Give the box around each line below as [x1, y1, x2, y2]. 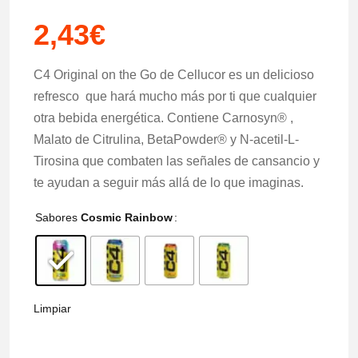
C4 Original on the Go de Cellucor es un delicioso [34, 68, 314, 82]
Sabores [35, 211, 78, 225]
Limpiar [34, 302, 71, 316]
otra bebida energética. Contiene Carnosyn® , [34, 111, 293, 125]
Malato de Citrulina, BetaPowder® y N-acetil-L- [34, 133, 299, 147]
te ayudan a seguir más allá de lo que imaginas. [34, 176, 304, 190]
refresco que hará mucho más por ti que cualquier [34, 89, 316, 104]
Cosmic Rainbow [81, 211, 173, 225]
